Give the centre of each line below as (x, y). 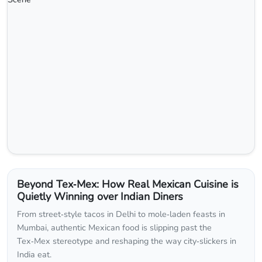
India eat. (34, 255)
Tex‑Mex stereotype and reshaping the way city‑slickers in (127, 241)
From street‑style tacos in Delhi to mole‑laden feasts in (121, 214)
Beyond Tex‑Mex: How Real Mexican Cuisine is (128, 185)
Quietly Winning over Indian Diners (100, 197)
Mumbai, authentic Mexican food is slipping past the (114, 228)
